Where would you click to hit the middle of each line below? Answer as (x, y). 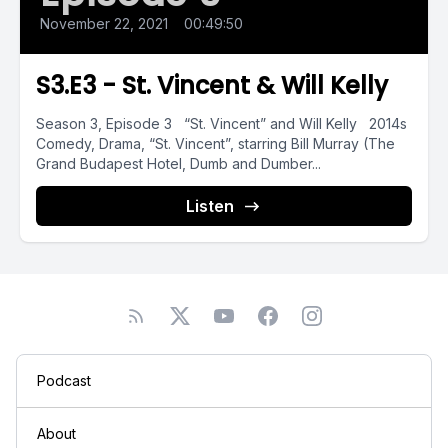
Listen (210, 206)
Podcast (64, 380)
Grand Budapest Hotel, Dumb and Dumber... (178, 163)
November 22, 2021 (104, 23)
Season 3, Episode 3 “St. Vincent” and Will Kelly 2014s (221, 123)
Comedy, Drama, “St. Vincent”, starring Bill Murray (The (215, 143)
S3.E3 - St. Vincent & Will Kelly (212, 85)
